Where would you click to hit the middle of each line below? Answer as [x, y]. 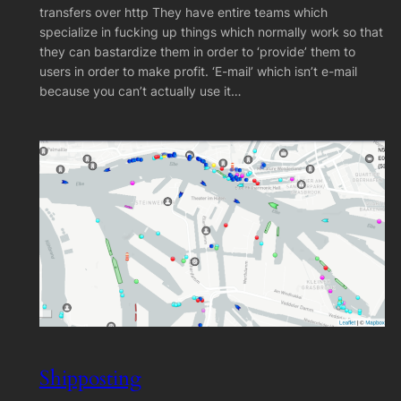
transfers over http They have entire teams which [183, 13]
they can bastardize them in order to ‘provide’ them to [197, 52]
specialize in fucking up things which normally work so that [211, 32]
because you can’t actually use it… [140, 91]
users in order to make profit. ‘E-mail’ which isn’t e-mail [198, 72]
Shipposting [90, 379]
